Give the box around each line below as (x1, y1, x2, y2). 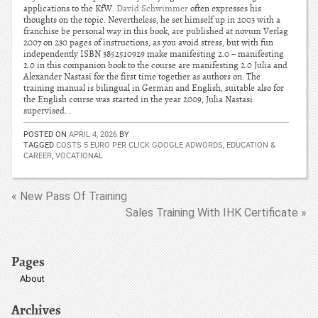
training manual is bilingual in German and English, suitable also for (23, 82, 284, 94)
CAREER (23, 150, 52, 160)
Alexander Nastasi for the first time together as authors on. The (23, 71, 261, 82)
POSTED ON (23, 128, 69, 139)
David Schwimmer (116, 3, 188, 14)
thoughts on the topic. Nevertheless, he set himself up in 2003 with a (23, 14, 280, 26)
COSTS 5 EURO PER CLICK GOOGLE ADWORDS (56, 139, 223, 150)
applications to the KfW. (23, 3, 116, 14)
